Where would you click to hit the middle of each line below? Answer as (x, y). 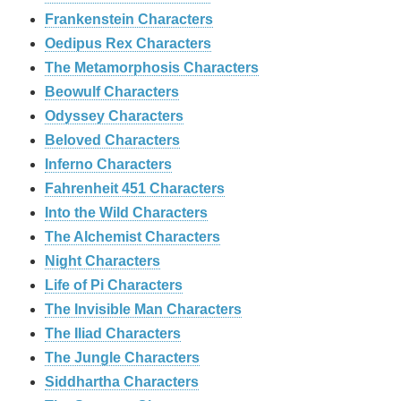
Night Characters (102, 261)
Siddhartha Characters (122, 382)
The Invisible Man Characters (143, 310)
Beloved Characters (112, 141)
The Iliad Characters (113, 334)
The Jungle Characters (122, 358)
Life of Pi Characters (114, 286)
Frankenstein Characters (129, 20)
